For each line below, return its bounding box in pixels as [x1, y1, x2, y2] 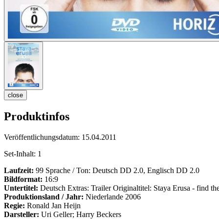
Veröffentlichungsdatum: [4, 133, 82, 142]
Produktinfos [4, 110, 69, 123]
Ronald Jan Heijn [25, 201, 81, 210]
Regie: [4, 201, 25, 210]
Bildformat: [4, 175, 43, 184]
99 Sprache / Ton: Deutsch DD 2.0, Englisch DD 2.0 [34, 166, 199, 175]
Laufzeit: [4, 166, 34, 175]
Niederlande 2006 [84, 193, 141, 201]
